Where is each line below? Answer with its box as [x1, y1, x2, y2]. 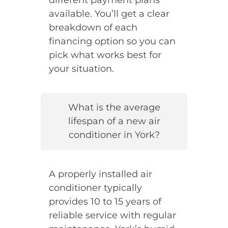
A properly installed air [48, 168, 152, 180]
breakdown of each [48, 21, 137, 33]
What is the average [68, 102, 160, 113]
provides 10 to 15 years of [48, 195, 161, 207]
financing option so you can [48, 35, 176, 47]
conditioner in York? [68, 129, 160, 141]
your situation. [48, 63, 114, 74]
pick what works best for [48, 49, 161, 61]
